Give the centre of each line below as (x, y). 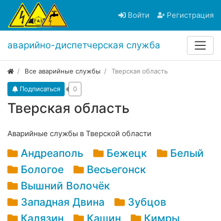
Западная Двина (63, 202)
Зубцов (147, 202)
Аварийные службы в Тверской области (79, 134)
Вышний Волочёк (66, 186)
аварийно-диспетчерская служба (84, 45)
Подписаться (40, 89)
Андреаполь (52, 153)
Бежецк (127, 153)
